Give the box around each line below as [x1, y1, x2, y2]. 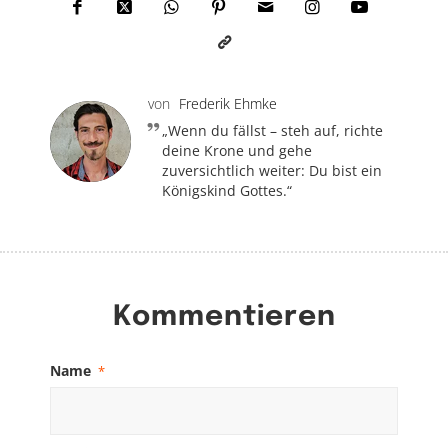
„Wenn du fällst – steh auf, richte [162, 120, 383, 140]
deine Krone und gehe [162, 140, 312, 160]
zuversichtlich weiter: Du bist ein [162, 160, 382, 180]
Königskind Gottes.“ [162, 180, 292, 200]
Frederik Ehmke [179, 93, 277, 113]
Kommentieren [112, 302, 336, 332]
